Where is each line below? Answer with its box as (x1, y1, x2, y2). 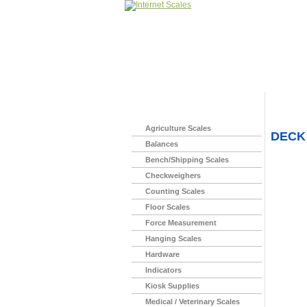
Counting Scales (145, 187, 205, 195)
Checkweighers (145, 171, 201, 180)
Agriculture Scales (145, 124, 211, 132)
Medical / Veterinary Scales (145, 297, 240, 306)
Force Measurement (145, 219, 217, 227)
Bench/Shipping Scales (145, 156, 229, 164)
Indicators (145, 266, 182, 274)
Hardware (145, 250, 180, 258)
